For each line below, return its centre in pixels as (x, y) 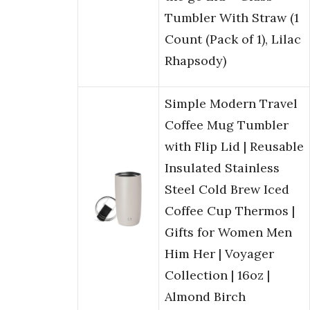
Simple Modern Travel (231, 104)
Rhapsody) (195, 61)
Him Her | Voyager (219, 254)
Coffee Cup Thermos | (230, 211)
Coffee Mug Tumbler (227, 125)
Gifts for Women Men (228, 232)
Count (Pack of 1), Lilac (233, 39)
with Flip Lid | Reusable (234, 147)
